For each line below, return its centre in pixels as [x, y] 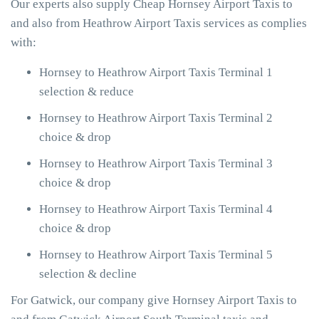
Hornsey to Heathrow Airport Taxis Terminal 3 [156, 163]
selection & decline [88, 274]
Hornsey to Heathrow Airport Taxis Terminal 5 [156, 255]
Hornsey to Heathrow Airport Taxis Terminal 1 [156, 72]
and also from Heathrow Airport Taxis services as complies [159, 23]
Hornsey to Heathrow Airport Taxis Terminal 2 [156, 118]
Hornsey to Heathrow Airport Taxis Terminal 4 [156, 209]
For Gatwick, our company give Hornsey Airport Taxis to [154, 300]
